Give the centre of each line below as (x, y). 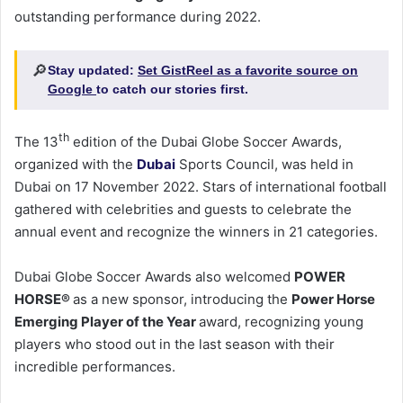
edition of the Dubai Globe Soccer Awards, (206, 142)
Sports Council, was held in (266, 165)
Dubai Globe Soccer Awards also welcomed (154, 277)
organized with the (76, 165)
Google (72, 90)
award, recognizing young (281, 322)
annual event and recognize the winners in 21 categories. (196, 232)
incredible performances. (95, 367)
